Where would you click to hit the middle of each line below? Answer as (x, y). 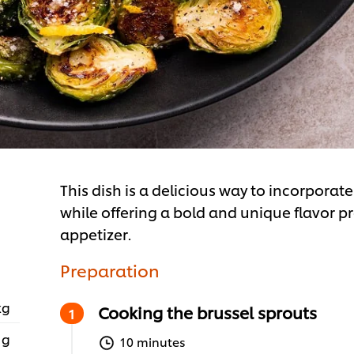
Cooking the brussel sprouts (207, 313)
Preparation (109, 270)
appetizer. (95, 234)
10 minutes (152, 342)
